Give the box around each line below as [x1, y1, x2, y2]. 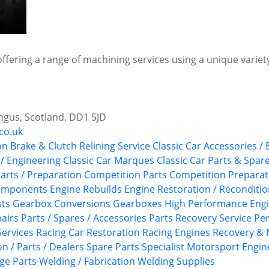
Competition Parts [84, 168, 167, 182]
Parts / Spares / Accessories [21, 211, 147, 225]
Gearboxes [113, 197, 162, 211]
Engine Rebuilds [50, 183, 122, 196]
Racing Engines [142, 226, 210, 240]
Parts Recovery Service [149, 211, 252, 225]
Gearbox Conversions [13, 197, 110, 211]
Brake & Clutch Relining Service [10, 139, 150, 153]
